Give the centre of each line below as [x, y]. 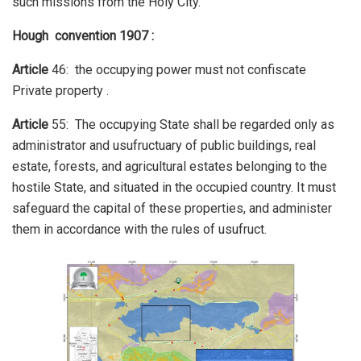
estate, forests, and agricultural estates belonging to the [170, 166]
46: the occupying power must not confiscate [177, 69]
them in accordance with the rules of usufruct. [139, 229]
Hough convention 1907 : [83, 35]
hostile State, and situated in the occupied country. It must [174, 187]
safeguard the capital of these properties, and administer [172, 208]
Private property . [60, 90]
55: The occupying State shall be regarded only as [191, 124]
